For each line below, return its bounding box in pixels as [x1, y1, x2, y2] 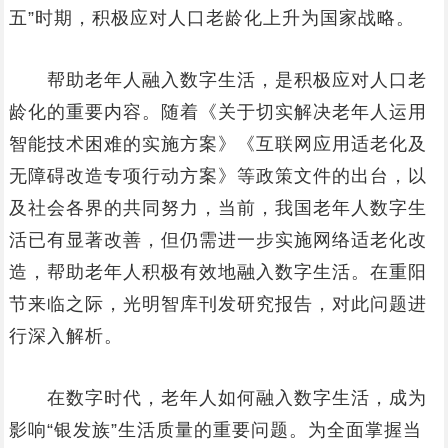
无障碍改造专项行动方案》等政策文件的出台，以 [8, 166, 427, 186]
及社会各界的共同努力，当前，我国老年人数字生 [8, 198, 427, 218]
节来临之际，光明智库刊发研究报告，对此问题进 [8, 294, 427, 314]
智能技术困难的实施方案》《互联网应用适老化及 [8, 134, 427, 154]
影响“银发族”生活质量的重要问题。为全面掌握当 [8, 420, 422, 440]
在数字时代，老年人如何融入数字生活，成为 [8, 388, 427, 408]
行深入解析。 [8, 326, 123, 346]
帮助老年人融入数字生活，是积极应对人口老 [8, 70, 427, 90]
